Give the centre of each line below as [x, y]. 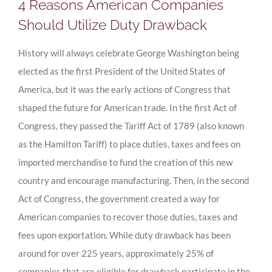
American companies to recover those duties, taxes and [128, 217]
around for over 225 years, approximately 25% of [116, 253]
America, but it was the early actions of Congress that [124, 90]
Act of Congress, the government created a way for [119, 199]
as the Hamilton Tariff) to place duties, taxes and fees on [129, 144]
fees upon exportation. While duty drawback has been [124, 235]
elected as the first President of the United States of [122, 71]
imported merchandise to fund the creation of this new [125, 162]
